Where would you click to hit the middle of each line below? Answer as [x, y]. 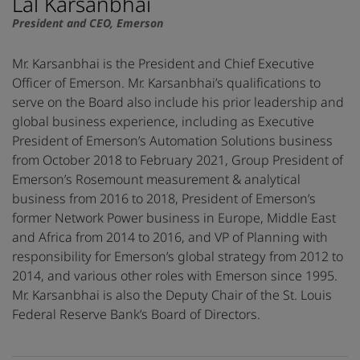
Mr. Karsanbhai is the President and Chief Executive [163, 64]
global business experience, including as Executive [163, 122]
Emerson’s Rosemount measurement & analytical [156, 180]
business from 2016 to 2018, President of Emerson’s [164, 199]
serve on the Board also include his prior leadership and [178, 102]
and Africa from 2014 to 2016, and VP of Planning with [170, 237]
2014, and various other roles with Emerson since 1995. [175, 276]
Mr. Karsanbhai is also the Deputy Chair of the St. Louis [172, 295]
